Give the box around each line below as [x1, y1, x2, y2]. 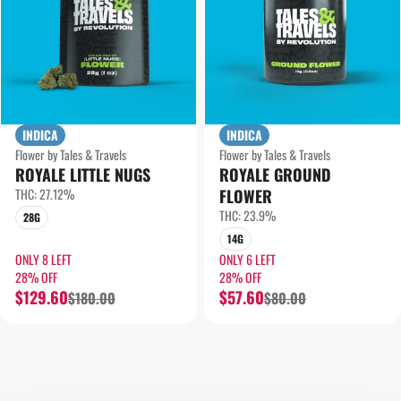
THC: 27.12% [15, 184, 74, 203]
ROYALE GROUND [219, 163, 331, 186]
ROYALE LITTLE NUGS [15, 163, 150, 186]
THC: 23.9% [219, 206, 276, 225]
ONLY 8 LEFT [15, 250, 72, 269]
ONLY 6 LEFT [219, 250, 276, 269]
